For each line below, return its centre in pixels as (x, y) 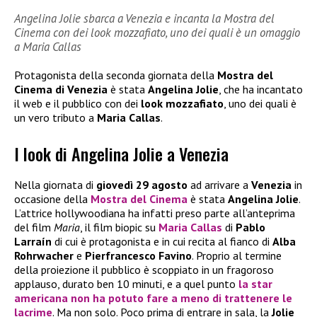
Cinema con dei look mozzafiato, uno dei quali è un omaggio (157, 33)
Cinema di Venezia (61, 90)
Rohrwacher (44, 255)
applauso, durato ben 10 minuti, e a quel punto (126, 283)
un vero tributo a (56, 118)
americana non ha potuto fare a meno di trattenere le (153, 298)
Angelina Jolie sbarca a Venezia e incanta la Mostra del (144, 19)
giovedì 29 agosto (142, 184)
